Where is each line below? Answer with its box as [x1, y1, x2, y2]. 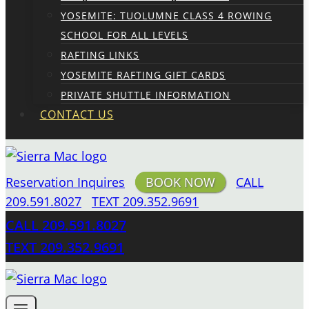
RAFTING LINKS [61, 48, 139, 61]
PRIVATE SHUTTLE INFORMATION [61, 88, 230, 101]
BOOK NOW [146, 174, 215, 190]
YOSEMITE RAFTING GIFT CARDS [61, 68, 226, 81]
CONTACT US [39, 107, 114, 122]
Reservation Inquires [6, 174, 125, 190]
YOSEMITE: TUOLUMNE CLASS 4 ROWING [61, 9, 272, 22]
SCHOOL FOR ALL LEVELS [61, 28, 188, 41]
